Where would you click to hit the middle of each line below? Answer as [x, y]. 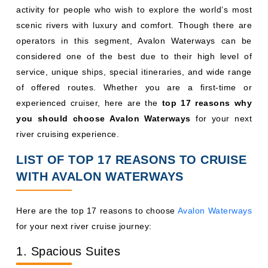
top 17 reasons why [207, 103]
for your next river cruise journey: [85, 226]
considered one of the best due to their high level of [134, 56]
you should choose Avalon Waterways [103, 118]
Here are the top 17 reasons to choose [97, 211]
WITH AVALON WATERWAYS [100, 176]
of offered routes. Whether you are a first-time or [134, 87]
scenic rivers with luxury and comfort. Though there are [134, 25]
